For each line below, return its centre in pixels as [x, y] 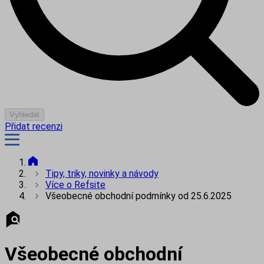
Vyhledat [24, 115]
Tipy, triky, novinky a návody [102, 174]
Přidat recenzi [34, 127]
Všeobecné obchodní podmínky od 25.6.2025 [138, 196]
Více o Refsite [75, 185]
